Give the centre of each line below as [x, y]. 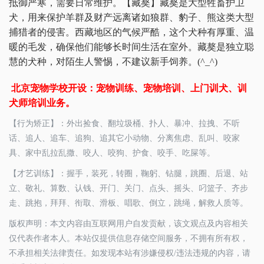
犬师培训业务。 [42, 103]
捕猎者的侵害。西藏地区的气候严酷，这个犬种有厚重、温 [131, 32]
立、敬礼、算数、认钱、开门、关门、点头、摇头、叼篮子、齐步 [128, 189]
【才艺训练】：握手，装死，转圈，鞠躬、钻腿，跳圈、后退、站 [128, 174]
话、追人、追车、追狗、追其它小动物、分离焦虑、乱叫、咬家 [124, 138]
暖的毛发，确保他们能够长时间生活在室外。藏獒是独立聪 [131, 47]
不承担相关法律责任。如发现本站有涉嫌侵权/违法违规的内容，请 [130, 253]
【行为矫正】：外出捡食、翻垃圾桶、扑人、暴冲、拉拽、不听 [124, 124]
